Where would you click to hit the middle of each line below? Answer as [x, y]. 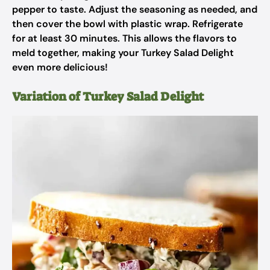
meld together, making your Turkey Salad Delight [123, 53]
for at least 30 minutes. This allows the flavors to [124, 38]
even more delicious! [60, 67]
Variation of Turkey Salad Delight [108, 96]
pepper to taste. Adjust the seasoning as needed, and [135, 9]
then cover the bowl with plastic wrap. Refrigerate [127, 24]
